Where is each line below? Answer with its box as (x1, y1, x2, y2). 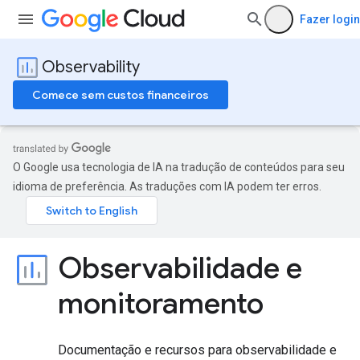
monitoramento (58, 285, 264, 321)
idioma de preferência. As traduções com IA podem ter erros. (13, 180, 321, 193)
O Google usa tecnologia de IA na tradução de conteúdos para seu (13, 161, 345, 174)
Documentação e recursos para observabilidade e (58, 342, 337, 358)
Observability (42, 57, 140, 77)
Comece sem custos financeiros (32, 88, 209, 102)
